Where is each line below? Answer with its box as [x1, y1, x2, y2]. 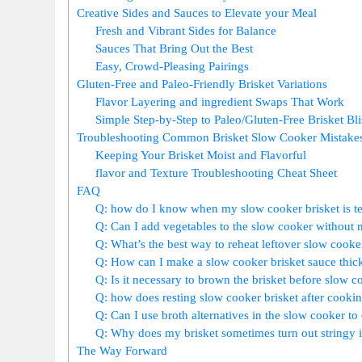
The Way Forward [77, 343, 168, 358]
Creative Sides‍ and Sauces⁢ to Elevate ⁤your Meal [77, 6, 318, 20]
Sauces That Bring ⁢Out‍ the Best [95, 41, 253, 56]
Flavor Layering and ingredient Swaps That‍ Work [95, 95, 344, 109]
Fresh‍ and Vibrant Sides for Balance [95, 23, 276, 38]
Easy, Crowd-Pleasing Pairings [95, 59, 249, 74]
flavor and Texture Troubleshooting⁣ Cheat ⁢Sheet [95, 166, 337, 180]
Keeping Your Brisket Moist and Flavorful [95, 148, 306, 162]
